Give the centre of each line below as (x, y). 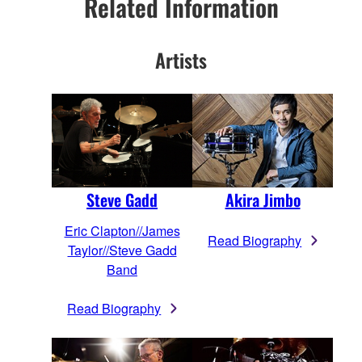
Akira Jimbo (263, 199)
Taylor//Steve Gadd (122, 250)
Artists (181, 59)
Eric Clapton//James (122, 230)
